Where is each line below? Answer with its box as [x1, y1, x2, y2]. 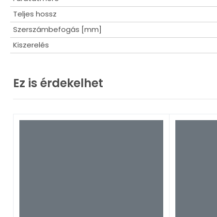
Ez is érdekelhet [13, 75, 103, 91]
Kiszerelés [13, 40, 49, 50]
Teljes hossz [13, 9, 57, 19]
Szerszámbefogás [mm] [13, 24, 102, 34]
